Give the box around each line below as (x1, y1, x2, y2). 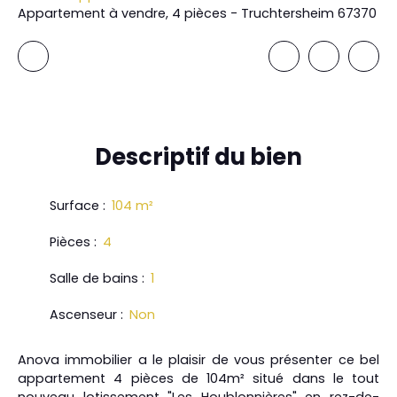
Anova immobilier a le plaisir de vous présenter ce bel (18, 351, 379, 370)
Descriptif (95, 141, 210, 174)
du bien (210, 141, 302, 174)
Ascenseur (50, 306, 117, 324)
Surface (50, 197, 99, 215)
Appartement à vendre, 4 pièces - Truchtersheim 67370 (18, 4, 377, 23)
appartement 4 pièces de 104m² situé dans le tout (18, 370, 379, 388)
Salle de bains (50, 269, 138, 288)
